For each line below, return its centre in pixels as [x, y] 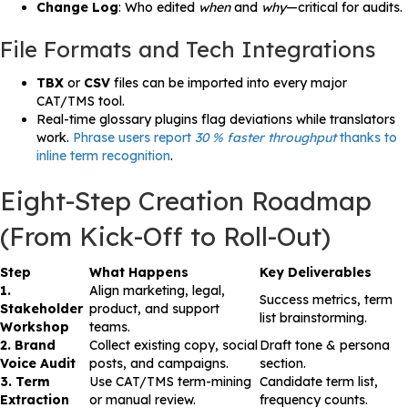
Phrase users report [134, 138]
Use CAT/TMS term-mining [170, 382]
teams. [110, 327]
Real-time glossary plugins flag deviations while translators [216, 120]
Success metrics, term [326, 300]
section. [283, 364]
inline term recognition [103, 156]
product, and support [154, 309]
